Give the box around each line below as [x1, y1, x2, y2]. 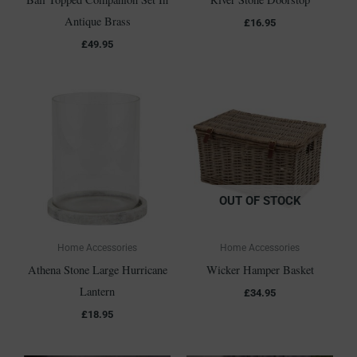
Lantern [80, 284, 115, 300]
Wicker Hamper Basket [206, 262, 314, 278]
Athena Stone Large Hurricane [27, 262, 167, 278]
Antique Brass [64, 13, 131, 29]
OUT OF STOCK [218, 194, 301, 209]
